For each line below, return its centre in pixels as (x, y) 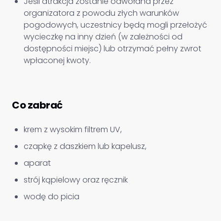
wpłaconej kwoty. (57, 60)
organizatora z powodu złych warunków (101, 13)
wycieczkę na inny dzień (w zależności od (103, 37)
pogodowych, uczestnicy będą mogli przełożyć (115, 25)
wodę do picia (52, 197)
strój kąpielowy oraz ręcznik (76, 180)
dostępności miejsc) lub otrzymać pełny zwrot (112, 49)
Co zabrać (37, 105)
